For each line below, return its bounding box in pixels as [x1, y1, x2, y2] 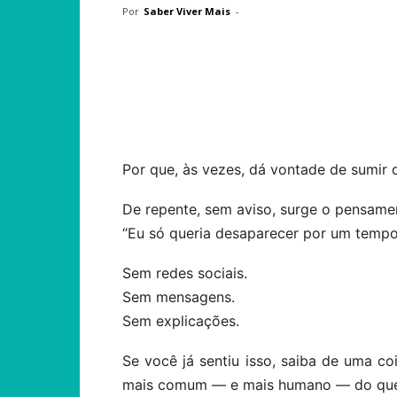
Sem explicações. [122, 312, 239, 330]
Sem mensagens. [122, 288, 235, 306]
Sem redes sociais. [122, 264, 247, 282]
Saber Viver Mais [144, 4, 230, 18]
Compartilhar [167, 101, 237, 114]
